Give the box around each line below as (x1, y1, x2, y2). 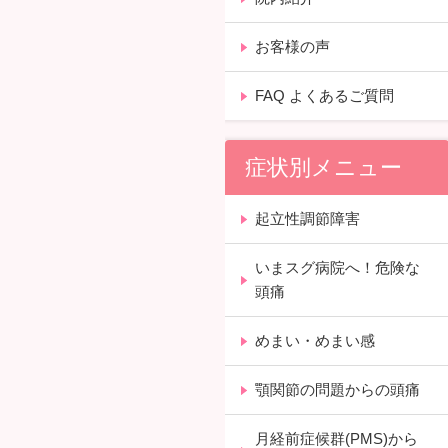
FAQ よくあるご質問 (255, 86, 395, 104)
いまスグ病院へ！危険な (255, 258, 421, 276)
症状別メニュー (245, 154, 403, 180)
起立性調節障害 (255, 209, 361, 227)
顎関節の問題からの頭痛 (255, 380, 421, 398)
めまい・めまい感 (255, 331, 376, 349)
